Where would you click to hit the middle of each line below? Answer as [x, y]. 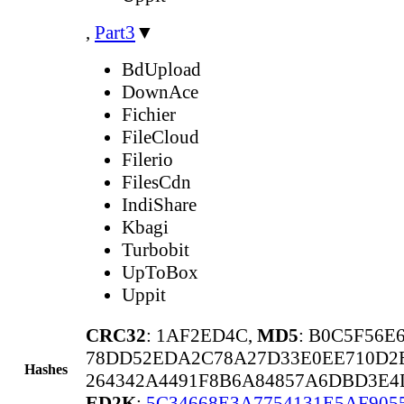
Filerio [147, 159]
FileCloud [161, 137]
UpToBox [160, 272]
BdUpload [161, 69]
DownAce [160, 92]
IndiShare [159, 204]
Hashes [46, 369]
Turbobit [156, 249]
